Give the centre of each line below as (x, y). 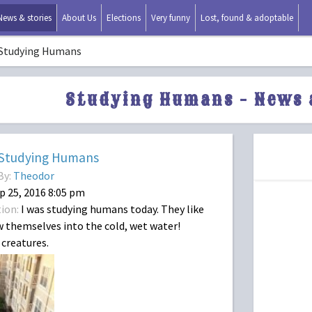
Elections (124, 18)
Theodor (34, 175)
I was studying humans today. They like (111, 209)
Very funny (171, 18)
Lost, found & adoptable (247, 18)
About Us (79, 18)
